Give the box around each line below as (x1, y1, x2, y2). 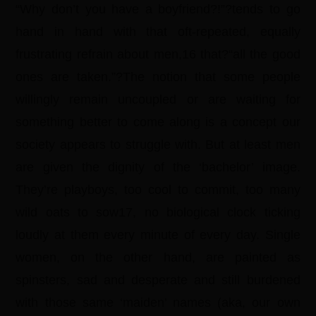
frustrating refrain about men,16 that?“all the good (16, 47, 300, 61)
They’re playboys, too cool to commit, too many (16, 183, 300, 197)
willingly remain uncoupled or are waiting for (16, 92, 300, 107)
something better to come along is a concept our (16, 115, 300, 129)
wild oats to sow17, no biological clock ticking (16, 205, 300, 219)
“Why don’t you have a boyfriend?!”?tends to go (16, 2, 300, 16)
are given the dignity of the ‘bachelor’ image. (16, 160, 300, 174)
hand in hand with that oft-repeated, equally (16, 25, 300, 39)
